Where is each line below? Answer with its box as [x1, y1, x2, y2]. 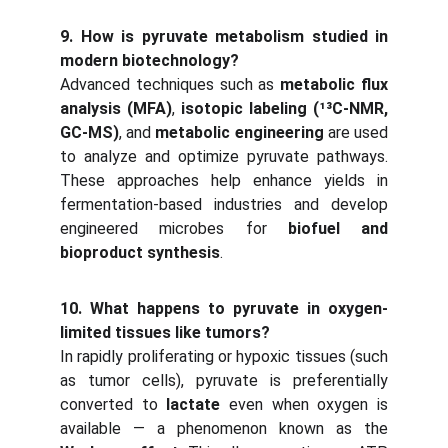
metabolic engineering [155, 123, 324, 142]
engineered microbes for [60, 219, 288, 238]
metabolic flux [280, 75, 389, 94]
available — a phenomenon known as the [60, 419, 388, 438]
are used [323, 123, 389, 142]
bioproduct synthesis [60, 243, 220, 262]
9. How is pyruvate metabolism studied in [60, 27, 388, 46]
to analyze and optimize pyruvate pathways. [60, 147, 388, 166]
